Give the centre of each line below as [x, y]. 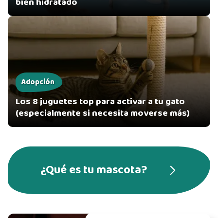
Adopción [38, 82]
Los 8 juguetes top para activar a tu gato [100, 101]
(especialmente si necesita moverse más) [103, 113]
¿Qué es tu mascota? [94, 170]
